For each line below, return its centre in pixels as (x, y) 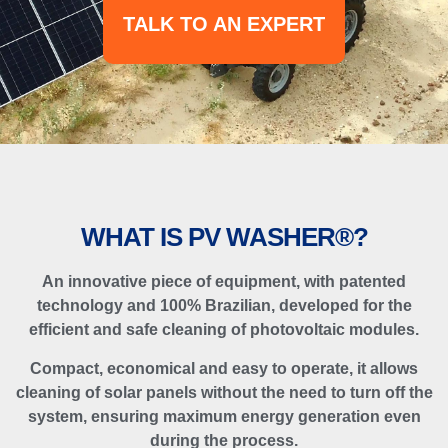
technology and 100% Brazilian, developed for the (224, 306)
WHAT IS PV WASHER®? (224, 237)
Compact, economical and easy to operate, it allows (224, 368)
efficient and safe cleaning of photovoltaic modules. (224, 330)
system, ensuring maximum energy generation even (224, 416)
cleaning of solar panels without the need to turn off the (224, 392)
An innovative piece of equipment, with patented (224, 282)
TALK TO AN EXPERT (224, 24)
